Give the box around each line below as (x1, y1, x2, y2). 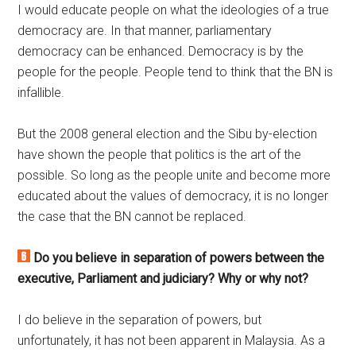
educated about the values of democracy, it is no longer (17, 188, 329, 204)
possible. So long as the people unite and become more (17, 168, 331, 184)
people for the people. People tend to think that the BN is (17, 64, 334, 80)
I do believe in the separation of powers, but (17, 312, 262, 328)
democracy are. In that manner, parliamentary (17, 23, 273, 39)
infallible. (17, 85, 65, 101)
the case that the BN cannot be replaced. (17, 209, 247, 225)
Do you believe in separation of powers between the (30, 250, 325, 266)
